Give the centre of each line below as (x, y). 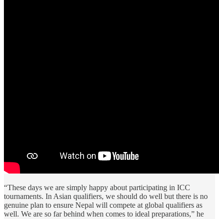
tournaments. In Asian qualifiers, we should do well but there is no (106, 197)
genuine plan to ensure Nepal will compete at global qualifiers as (103, 205)
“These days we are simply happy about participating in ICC (97, 188)
